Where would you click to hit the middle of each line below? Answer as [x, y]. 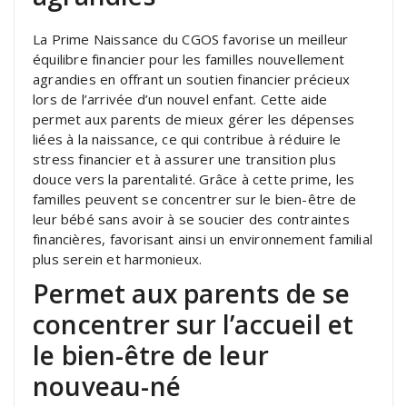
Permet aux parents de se [191, 293]
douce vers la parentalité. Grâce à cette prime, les [194, 179]
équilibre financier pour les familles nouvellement [189, 59]
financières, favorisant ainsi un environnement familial [203, 238]
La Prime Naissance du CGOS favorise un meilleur [191, 39]
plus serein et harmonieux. [118, 258]
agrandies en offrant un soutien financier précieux [192, 79]
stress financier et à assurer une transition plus [184, 159]
